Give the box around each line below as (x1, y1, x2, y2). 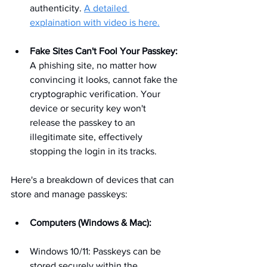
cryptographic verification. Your (30, 89, 163, 100)
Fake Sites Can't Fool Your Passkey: (30, 46, 178, 57)
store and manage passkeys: (11, 189, 128, 200)
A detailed (84, 3, 129, 14)
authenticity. (30, 3, 84, 14)
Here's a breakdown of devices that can (11, 175, 176, 185)
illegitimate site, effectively (30, 132, 145, 142)
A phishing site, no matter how (30, 60, 159, 71)
